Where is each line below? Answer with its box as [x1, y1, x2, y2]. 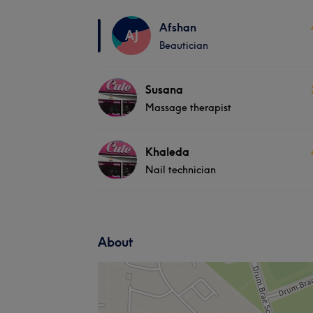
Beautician [159, 38, 208, 52]
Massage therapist [145, 101, 231, 114]
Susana [145, 82, 183, 96]
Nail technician [145, 163, 216, 176]
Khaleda [145, 144, 189, 159]
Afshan [159, 20, 196, 34]
